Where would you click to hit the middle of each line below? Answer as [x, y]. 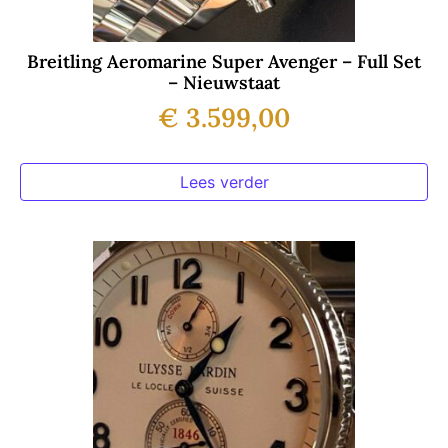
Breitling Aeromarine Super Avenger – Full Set [224, 62]
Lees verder [224, 182]
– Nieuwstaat [224, 83]
